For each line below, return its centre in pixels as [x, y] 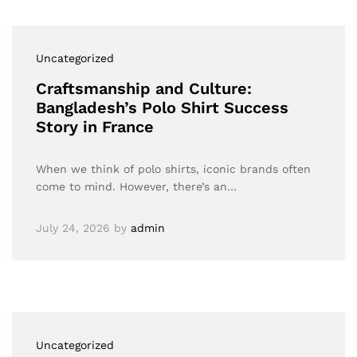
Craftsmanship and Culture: [144, 88]
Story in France [95, 127]
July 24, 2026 [73, 228]
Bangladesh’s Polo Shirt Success [162, 108]
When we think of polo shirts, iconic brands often [173, 169]
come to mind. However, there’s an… [136, 186]
